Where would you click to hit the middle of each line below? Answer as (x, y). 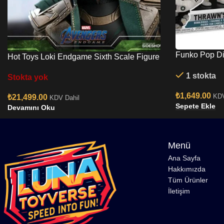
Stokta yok (28, 77)
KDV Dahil (64, 98)
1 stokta (201, 76)
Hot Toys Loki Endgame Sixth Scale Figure (83, 57)
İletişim (179, 191)
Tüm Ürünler (188, 180)
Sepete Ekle (195, 106)
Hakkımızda (187, 169)
